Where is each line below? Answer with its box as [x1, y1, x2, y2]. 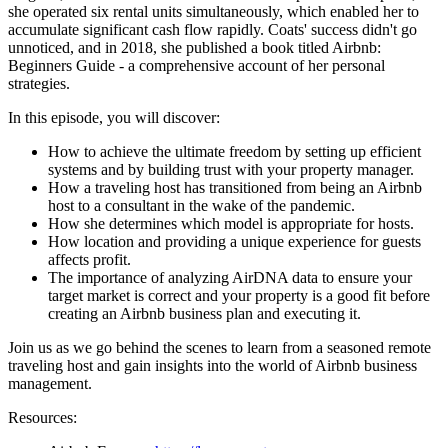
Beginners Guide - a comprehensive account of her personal [8, 57, 385, 75]
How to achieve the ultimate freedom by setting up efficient [48, 143, 421, 161]
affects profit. [48, 251, 131, 269]
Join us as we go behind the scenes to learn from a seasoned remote [8, 339, 431, 357]
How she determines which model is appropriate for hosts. [48, 215, 418, 233]
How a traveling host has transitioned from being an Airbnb [48, 179, 422, 197]
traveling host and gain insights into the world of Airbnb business [8, 357, 417, 375]
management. [8, 375, 92, 393]
